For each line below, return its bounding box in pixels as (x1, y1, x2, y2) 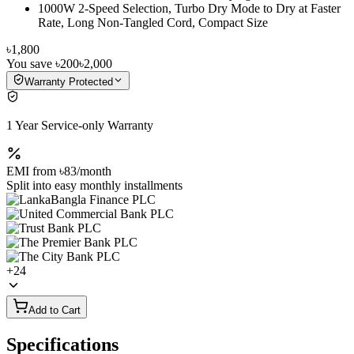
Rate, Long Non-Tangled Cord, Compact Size (38, 15, 268, 29)
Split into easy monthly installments (6, 178, 183, 192)
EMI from (6, 164, 59, 178)
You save (6, 56, 55, 70)
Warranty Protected (24, 75, 113, 88)
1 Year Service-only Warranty (6, 118, 153, 132)
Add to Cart (28, 303, 81, 316)
